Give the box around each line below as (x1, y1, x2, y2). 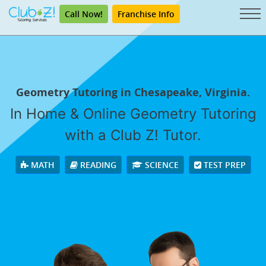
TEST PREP (201, 159, 246, 171)
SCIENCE (142, 159, 179, 171)
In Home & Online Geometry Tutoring (9, 105, 256, 123)
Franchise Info (118, 8, 175, 20)
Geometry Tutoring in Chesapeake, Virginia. (16, 85, 250, 100)
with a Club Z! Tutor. (65, 126, 201, 144)
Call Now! (65, 8, 103, 20)
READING (77, 159, 116, 171)
